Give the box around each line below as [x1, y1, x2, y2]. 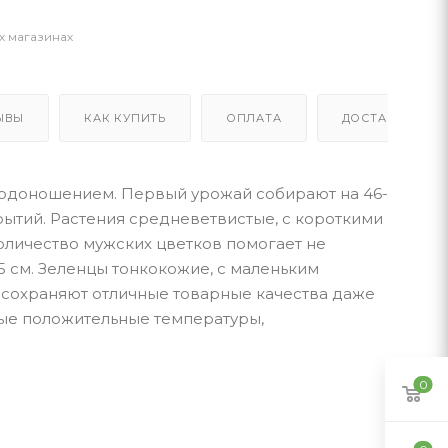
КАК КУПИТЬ [84, 111, 167, 126]
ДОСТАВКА [341, 111, 413, 126]
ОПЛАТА [225, 111, 282, 126]
